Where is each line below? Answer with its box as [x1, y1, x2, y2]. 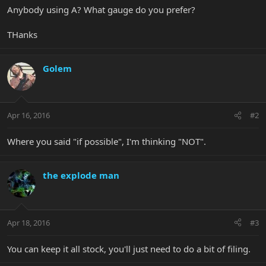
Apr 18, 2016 [7, 217, 50, 228]
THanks [7, 28, 37, 40]
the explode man [43, 169, 119, 182]
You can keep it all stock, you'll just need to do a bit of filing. [7, 242, 251, 255]
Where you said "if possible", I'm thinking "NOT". [7, 135, 206, 148]
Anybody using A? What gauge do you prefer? [7, 3, 195, 15]
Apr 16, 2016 [7, 110, 50, 121]
